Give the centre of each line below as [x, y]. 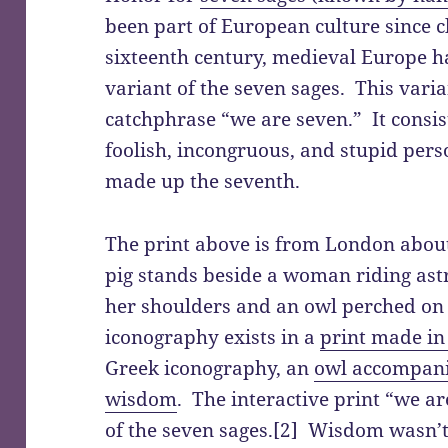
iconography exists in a [213, 336]
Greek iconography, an [210, 367]
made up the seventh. [203, 180]
